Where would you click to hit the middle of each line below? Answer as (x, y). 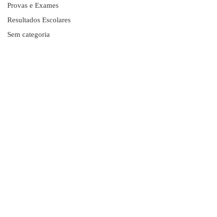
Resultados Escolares (39, 20)
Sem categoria (29, 34)
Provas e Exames (33, 5)
